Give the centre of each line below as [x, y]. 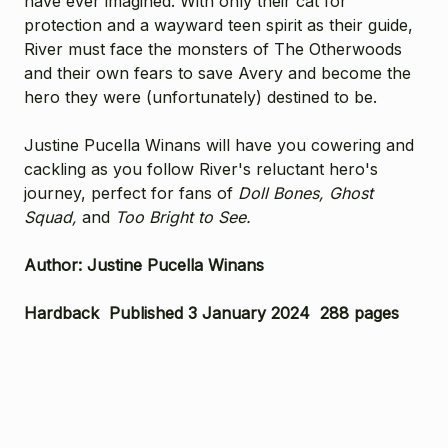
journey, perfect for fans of [131, 192]
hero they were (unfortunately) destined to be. [200, 96]
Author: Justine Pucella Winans [146, 264]
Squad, [53, 216]
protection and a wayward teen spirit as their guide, [218, 24]
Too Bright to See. [183, 216]
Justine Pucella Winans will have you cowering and [219, 144]
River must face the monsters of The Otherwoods [213, 48]
